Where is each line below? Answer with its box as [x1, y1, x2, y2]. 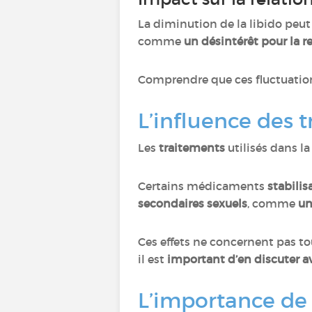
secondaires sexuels [138, 196, 247, 210]
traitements [159, 141, 225, 155]
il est [138, 252, 167, 266]
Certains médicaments [138, 179, 265, 193]
